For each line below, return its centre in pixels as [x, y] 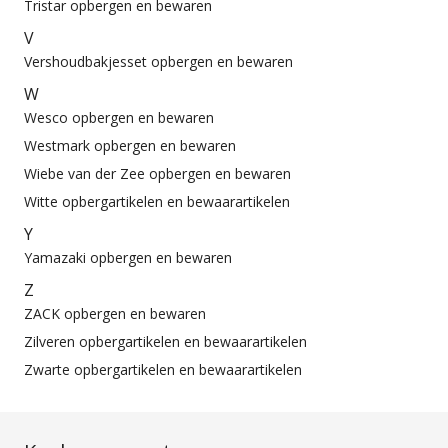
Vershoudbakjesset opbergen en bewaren [158, 62]
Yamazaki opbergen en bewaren [128, 258]
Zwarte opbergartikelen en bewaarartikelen [163, 370]
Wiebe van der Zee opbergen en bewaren [157, 174]
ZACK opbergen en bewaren [115, 314]
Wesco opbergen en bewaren [119, 118]
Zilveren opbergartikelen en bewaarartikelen [165, 342]
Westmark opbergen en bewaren [130, 146]
